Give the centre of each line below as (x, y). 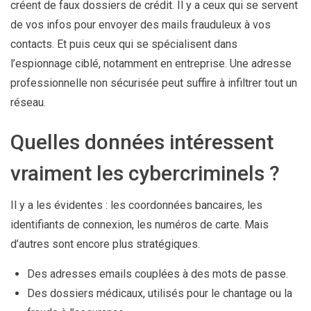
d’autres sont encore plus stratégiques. (105, 244)
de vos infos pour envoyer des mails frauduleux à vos (141, 24)
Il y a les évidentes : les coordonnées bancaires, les (136, 205)
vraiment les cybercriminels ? (145, 173)
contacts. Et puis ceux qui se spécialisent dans (124, 44)
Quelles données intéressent (142, 142)
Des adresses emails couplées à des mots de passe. (158, 274)
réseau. (28, 102)
